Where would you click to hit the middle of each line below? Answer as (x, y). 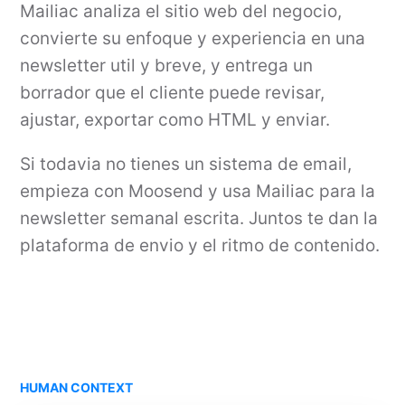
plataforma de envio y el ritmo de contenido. (200, 245)
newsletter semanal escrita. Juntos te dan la (199, 218)
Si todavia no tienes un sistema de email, (186, 164)
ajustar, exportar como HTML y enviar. (175, 120)
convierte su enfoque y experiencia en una (193, 38)
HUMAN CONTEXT (77, 387)
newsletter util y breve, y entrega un (167, 66)
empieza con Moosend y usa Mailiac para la (198, 191)
